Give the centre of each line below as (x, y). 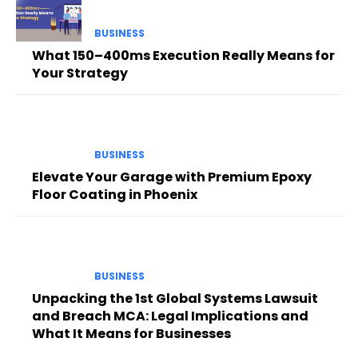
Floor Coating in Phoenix (115, 194)
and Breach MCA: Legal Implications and (170, 316)
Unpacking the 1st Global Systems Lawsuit (175, 299)
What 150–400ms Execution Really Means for (183, 55)
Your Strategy (80, 73)
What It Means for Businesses (131, 334)
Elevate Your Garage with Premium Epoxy (172, 177)
